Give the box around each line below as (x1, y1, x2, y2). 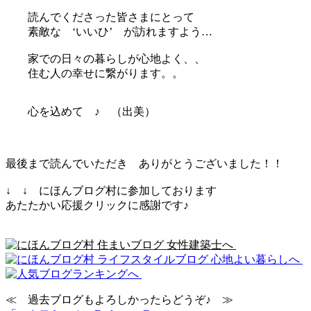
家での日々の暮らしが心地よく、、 (6, 52, 205, 65)
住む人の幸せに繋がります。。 (6, 67, 183, 79)
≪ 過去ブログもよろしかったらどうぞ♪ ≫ (6, 293, 233, 305)
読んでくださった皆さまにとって (6, 10, 194, 23)
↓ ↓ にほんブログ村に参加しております (6, 184, 217, 196)
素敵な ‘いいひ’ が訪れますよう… (6, 25, 212, 37)
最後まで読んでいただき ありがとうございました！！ (6, 157, 283, 169)
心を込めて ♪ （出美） (6, 105, 155, 117)
